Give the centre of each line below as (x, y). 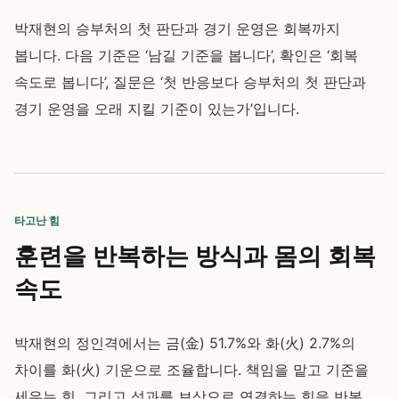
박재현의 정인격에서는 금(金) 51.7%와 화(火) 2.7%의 (185, 343)
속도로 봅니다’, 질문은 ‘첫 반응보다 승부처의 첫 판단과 (190, 82)
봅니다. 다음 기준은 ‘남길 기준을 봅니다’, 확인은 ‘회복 (186, 55)
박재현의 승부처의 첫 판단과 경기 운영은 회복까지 (177, 28)
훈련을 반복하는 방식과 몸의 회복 (195, 255)
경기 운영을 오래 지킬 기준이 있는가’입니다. (157, 109)
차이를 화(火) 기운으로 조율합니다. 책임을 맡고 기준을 (191, 370)
